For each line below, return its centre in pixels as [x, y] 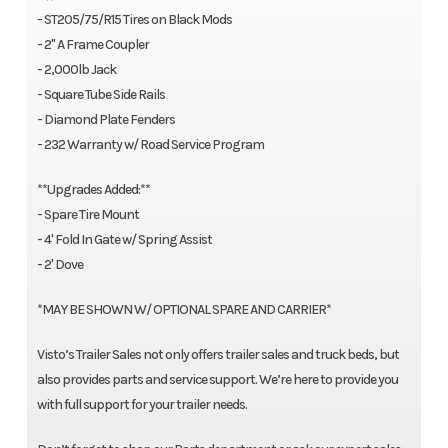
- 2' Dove [59, 265]
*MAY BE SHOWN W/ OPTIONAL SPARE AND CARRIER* [183, 310]
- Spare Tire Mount [87, 215]
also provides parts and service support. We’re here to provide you [217, 380]
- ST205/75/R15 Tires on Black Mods [134, 20]
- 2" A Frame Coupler [92, 45]
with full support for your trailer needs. [141, 405]
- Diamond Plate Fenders [105, 120]
